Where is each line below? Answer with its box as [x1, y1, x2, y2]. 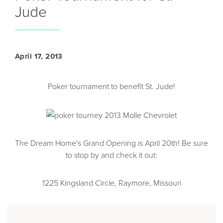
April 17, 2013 [15, 51, 63, 62]
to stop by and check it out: [66, 149, 157, 161]
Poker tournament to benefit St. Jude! [48, 81, 175, 92]
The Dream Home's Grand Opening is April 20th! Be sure [15, 137, 208, 149]
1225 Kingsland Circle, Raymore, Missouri [42, 177, 181, 189]
